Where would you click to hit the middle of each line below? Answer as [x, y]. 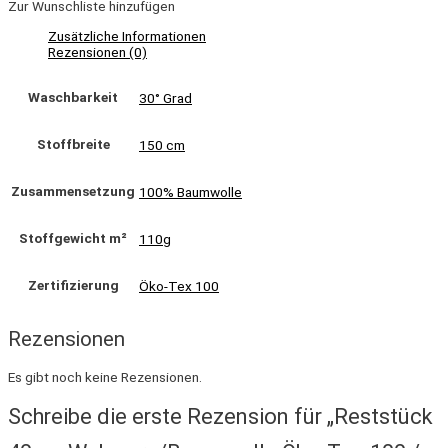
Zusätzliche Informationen [127, 35]
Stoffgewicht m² [73, 238]
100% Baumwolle [190, 192]
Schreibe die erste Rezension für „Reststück [220, 417]
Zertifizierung [73, 285]
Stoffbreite [73, 144]
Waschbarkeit [73, 97]
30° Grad [165, 98]
